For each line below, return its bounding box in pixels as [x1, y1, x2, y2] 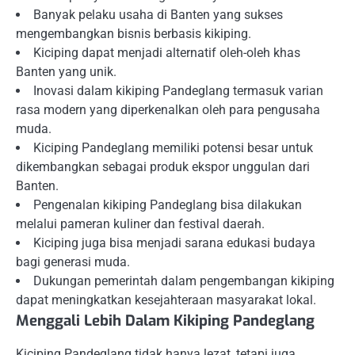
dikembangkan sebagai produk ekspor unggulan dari [16, 159, 310, 175]
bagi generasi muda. [16, 254, 130, 270]
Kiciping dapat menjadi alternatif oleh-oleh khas [33, 45, 300, 61]
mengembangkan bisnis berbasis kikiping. [16, 26, 251, 42]
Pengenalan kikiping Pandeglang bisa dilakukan [33, 197, 302, 213]
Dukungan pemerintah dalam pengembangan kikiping [33, 273, 334, 289]
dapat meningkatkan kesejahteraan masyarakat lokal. [16, 292, 316, 308]
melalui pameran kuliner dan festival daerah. [16, 216, 265, 232]
